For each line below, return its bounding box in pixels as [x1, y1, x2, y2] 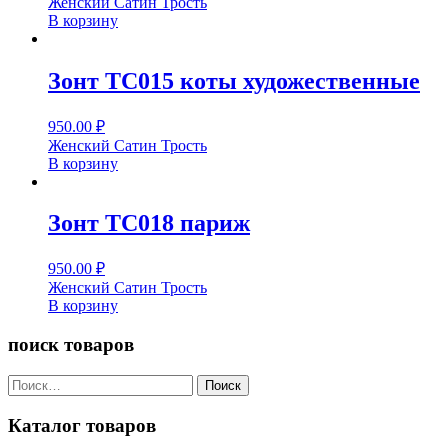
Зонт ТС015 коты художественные [48, 67, 420, 94]
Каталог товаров [8, 414, 156, 436]
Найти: [7, 373, 55, 391]
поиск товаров [8, 334, 134, 356]
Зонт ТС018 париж [48, 210, 250, 237]
